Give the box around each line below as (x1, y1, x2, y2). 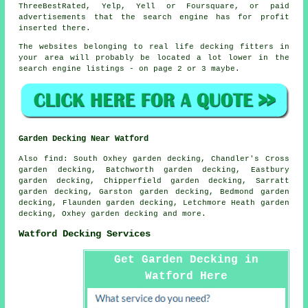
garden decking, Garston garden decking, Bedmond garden (19, 187, 289, 196)
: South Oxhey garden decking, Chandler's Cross (63, 154, 289, 163)
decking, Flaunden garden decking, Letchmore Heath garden (19, 198, 289, 207)
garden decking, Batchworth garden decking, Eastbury (19, 165, 289, 174)
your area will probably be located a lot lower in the (19, 54, 289, 63)
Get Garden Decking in (113, 253, 258, 266)
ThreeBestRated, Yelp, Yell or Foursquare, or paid (19, 2, 289, 11)
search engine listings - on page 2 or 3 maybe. (19, 65, 241, 74)
